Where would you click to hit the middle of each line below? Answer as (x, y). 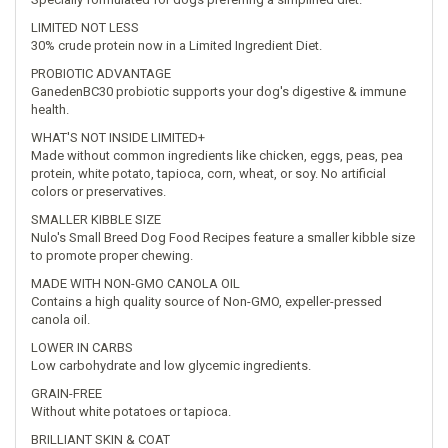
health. (50, 109)
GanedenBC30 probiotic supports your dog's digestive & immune (218, 91)
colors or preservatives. (98, 191)
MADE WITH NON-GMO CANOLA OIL (135, 283)
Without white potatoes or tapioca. (131, 411)
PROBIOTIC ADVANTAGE (101, 73)
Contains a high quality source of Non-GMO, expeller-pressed (206, 301)
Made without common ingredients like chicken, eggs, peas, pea (217, 155)
